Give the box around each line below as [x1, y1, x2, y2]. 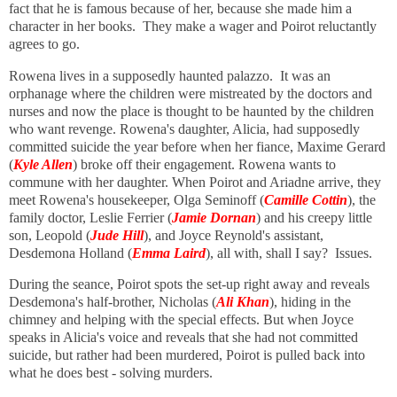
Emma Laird [132, 245, 206, 261]
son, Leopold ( [9, 227, 90, 243]
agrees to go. [9, 35, 87, 51]
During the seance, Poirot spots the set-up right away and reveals [9, 276, 370, 292]
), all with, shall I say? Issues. [206, 245, 372, 261]
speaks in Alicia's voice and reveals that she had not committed [9, 330, 358, 346]
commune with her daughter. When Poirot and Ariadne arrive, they [9, 174, 381, 190]
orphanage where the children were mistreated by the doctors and [9, 85, 372, 101]
